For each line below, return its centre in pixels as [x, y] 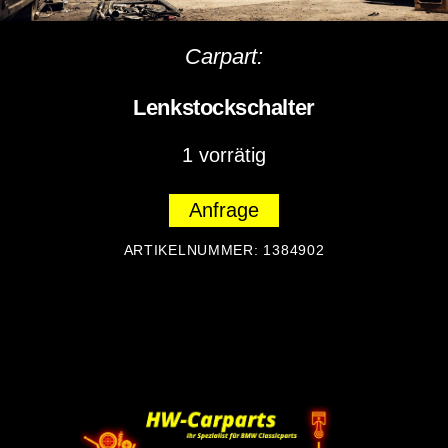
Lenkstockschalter [224, 108]
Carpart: [224, 57]
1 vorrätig [224, 154]
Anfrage [224, 209]
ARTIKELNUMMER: [193, 249]
